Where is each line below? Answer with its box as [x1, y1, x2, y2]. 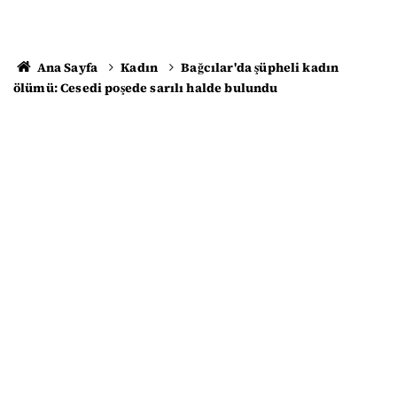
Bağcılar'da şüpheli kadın [181, 58, 339, 76]
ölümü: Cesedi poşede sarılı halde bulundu [13, 79, 278, 97]
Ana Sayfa [34, 58, 98, 76]
